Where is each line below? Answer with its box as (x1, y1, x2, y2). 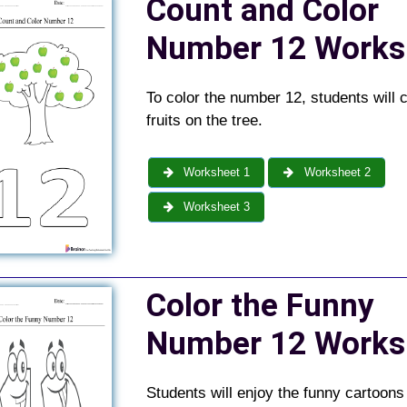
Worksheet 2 (300, 164, 371, 179)
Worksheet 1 (180, 164, 251, 179)
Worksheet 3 (180, 199, 251, 213)
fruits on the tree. (145, 112, 263, 130)
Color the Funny (145, 286, 374, 324)
